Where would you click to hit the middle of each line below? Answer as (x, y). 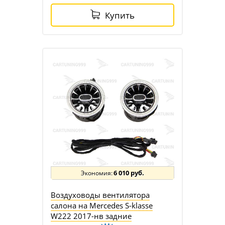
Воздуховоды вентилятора (100, 195)
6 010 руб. (129, 173)
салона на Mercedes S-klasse (102, 205)
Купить (120, 15)
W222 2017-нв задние (91, 216)
